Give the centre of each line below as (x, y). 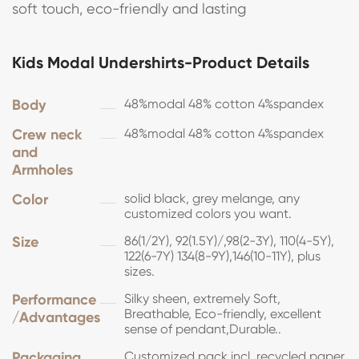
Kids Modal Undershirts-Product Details (161, 63)
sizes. (139, 272)
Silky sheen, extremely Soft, (202, 299)
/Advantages (56, 318)
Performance (54, 300)
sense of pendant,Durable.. (203, 329)
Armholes (42, 170)
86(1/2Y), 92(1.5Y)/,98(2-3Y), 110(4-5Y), (229, 241)
